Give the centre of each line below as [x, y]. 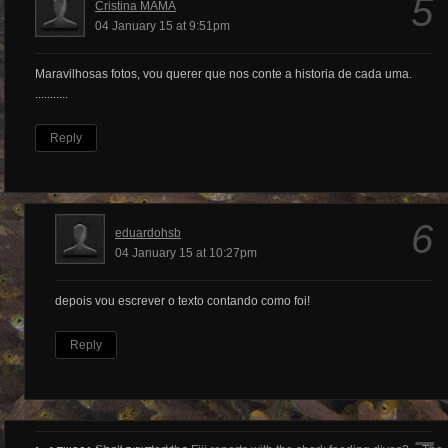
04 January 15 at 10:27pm [186, 253]
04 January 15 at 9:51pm [162, 26]
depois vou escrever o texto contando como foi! [182, 301]
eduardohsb [148, 233]
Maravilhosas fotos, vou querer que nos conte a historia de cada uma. [223, 74]
